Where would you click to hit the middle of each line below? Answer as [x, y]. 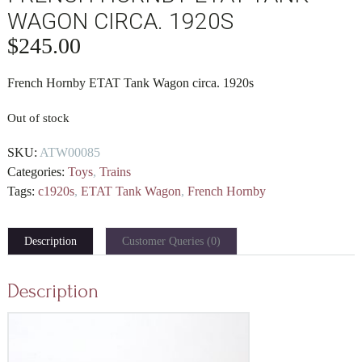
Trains [115, 172]
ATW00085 [69, 153]
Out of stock [38, 118]
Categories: [36, 172]
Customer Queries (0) [171, 242]
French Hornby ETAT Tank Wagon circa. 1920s [130, 83]
